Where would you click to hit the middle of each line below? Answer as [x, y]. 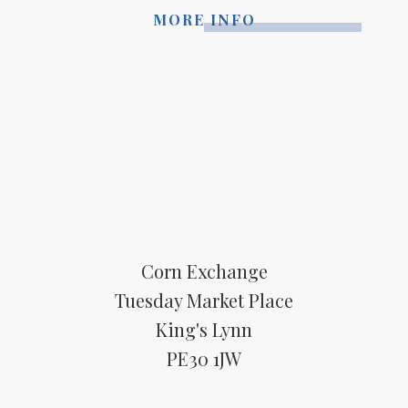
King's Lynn [204, 330]
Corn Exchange [204, 271]
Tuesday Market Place [204, 301]
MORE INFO [204, 20]
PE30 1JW [204, 359]
